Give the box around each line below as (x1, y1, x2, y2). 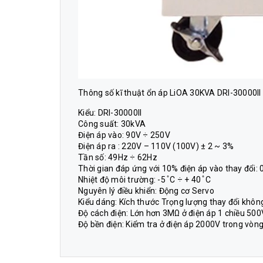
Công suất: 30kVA (78, 119, 146, 129)
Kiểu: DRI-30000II (78, 108, 142, 118)
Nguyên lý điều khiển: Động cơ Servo (78, 186, 214, 196)
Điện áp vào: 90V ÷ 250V (78, 130, 170, 140)
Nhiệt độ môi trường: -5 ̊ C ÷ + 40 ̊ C (78, 175, 211, 185)
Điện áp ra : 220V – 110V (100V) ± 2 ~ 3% (78, 141, 234, 151)
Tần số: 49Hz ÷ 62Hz (78, 153, 157, 163)
